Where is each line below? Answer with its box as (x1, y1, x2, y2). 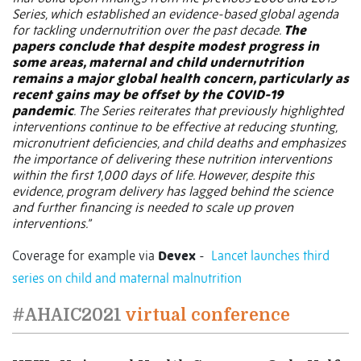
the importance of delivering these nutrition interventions (12, 151, 332, 168)
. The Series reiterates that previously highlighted (73, 102, 343, 119)
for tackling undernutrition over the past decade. (12, 22, 284, 39)
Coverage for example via (12, 247, 158, 264)
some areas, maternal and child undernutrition (12, 54, 304, 71)
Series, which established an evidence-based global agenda (12, 6, 338, 23)
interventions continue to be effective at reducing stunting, (12, 118, 337, 135)
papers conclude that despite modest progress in (12, 38, 319, 55)
